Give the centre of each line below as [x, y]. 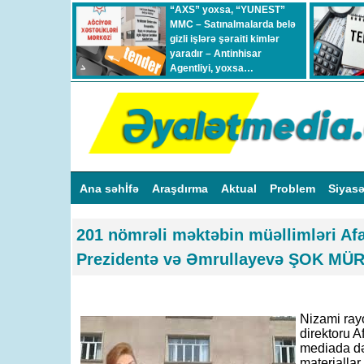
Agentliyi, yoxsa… [212, 68]
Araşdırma [182, 188]
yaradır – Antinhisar [216, 54]
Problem [294, 188]
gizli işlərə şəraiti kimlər [225, 39]
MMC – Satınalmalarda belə [233, 24]
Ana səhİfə [111, 188]
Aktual [240, 188]
